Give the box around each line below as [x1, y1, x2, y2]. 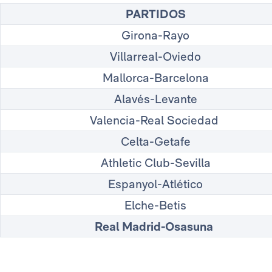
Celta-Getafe [120, 134, 191, 149]
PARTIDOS [125, 7, 186, 22]
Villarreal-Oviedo [110, 49, 201, 64]
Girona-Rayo [121, 28, 189, 43]
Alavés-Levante [114, 92, 197, 107]
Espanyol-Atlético [108, 177, 203, 192]
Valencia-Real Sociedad [89, 113, 222, 128]
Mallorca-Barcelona [102, 70, 209, 86]
